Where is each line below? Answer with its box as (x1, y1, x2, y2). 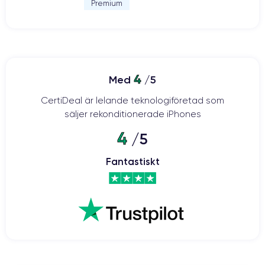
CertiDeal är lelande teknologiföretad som (41, 95, 224, 106)
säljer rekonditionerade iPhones (64, 108, 201, 119)
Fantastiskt (105, 156, 160, 167)
